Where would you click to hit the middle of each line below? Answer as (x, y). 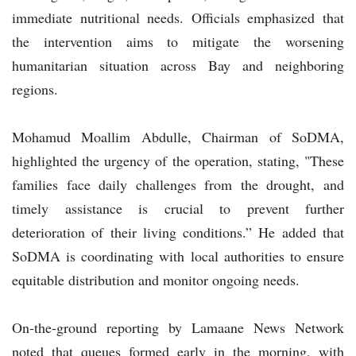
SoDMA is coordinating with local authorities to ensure (178, 255)
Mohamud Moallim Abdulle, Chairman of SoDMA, (178, 136)
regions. (35, 89)
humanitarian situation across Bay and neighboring (178, 65)
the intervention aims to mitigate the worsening (178, 41)
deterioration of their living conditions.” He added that (178, 232)
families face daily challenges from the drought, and (178, 184)
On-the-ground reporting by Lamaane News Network (178, 327)
